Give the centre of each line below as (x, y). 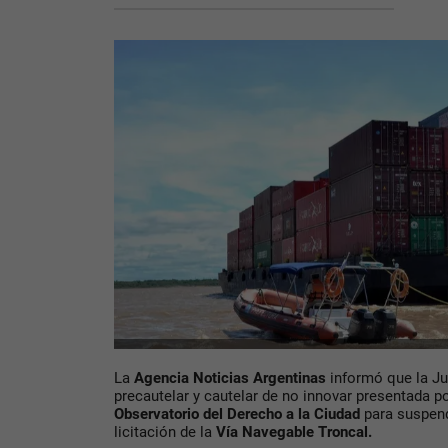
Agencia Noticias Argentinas (228, 378)
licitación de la (163, 432)
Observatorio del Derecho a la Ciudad (237, 414)
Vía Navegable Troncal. (292, 432)
